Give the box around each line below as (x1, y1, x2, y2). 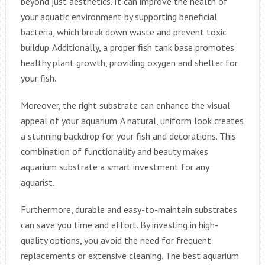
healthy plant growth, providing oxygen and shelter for (20, 56, 238, 69)
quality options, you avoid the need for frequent (20, 234, 211, 246)
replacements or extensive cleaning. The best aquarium (20, 249, 239, 261)
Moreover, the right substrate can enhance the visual (20, 99, 230, 111)
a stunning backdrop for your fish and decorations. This (20, 130, 236, 142)
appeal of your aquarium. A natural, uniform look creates (20, 114, 244, 127)
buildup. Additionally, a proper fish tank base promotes (20, 41, 234, 53)
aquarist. (20, 176, 54, 188)
